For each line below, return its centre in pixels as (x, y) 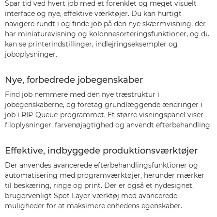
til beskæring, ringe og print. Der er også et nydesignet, (99, 186)
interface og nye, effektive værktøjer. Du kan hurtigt (93, 14)
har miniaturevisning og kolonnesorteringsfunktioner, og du (107, 34)
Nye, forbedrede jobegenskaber (74, 80)
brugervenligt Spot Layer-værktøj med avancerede (91, 196)
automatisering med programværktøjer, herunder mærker (105, 175)
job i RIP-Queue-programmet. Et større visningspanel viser (104, 115)
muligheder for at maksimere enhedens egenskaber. (93, 206)
